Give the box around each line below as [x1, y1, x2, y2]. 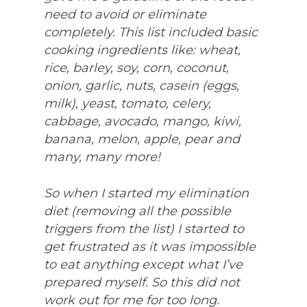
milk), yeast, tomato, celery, [44, 95, 211, 111]
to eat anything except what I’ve [44, 256, 243, 272]
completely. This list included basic [44, 24, 258, 40]
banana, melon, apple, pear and [44, 131, 240, 147]
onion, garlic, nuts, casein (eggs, [44, 77, 239, 93]
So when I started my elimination [44, 185, 249, 201]
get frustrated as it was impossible [44, 238, 256, 254]
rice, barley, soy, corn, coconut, [44, 60, 229, 75]
